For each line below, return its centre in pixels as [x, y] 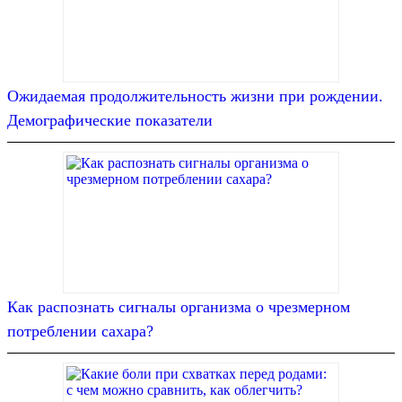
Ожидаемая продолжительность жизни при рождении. [195, 96]
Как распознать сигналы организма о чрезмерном [179, 307]
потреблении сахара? [80, 332]
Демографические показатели [110, 121]
